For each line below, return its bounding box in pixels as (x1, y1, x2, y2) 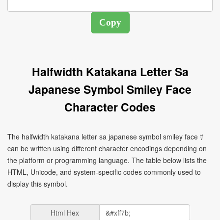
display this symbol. (7, 179, 68, 189)
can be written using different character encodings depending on (7, 143, 207, 153)
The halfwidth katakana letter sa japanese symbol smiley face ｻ (7, 132, 203, 141)
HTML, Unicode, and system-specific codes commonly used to (7, 167, 201, 177)
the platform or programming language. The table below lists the (7, 155, 207, 165)
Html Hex (51, 208, 79, 218)
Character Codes (64, 99, 156, 115)
